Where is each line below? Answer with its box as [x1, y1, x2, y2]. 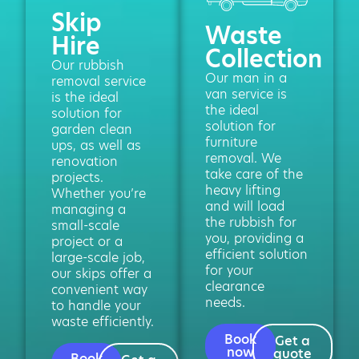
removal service [51, 71, 146, 91]
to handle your [51, 296, 141, 315]
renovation [51, 151, 118, 171]
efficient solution [205, 244, 308, 264]
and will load [205, 196, 284, 216]
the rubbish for [205, 212, 296, 232]
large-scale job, [51, 248, 145, 267]
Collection [205, 42, 322, 75]
